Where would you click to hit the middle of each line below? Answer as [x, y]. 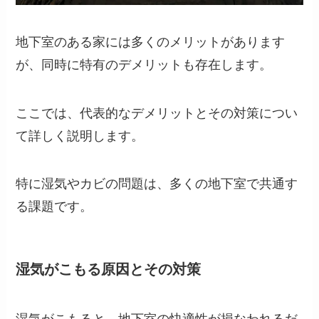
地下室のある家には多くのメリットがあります [151, 42]
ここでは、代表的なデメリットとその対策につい [157, 113]
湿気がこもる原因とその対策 [109, 270]
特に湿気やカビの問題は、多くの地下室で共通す [157, 184]
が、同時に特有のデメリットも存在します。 [144, 64]
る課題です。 [54, 207]
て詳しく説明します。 [80, 136]
